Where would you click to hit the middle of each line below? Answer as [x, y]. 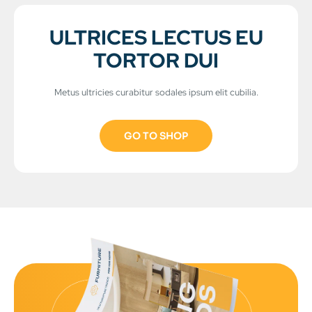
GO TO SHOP [156, 136]
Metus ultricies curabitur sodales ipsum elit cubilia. [156, 93]
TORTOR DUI [156, 61]
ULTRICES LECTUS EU [156, 38]
